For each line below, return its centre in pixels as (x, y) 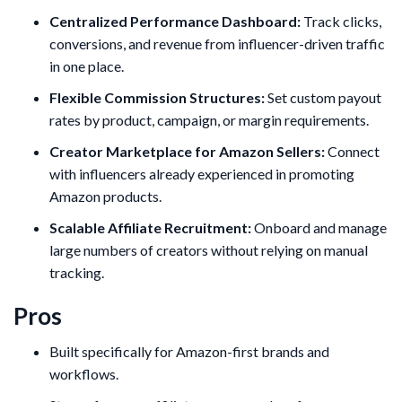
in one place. (87, 66)
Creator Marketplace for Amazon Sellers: (187, 152)
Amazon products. (105, 197)
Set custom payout (323, 98)
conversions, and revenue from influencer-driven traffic (217, 44)
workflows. (84, 374)
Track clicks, (341, 22)
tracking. (77, 273)
